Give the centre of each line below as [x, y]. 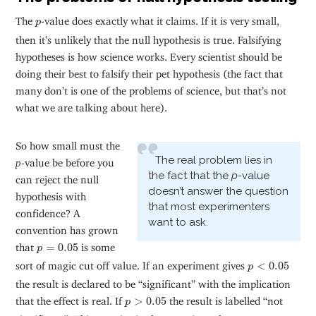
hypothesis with [51, 193]
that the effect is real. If [71, 298]
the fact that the [189, 176]
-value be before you [68, 159]
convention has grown [67, 227]
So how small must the [68, 142]
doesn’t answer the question [218, 192]
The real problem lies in [213, 160]
